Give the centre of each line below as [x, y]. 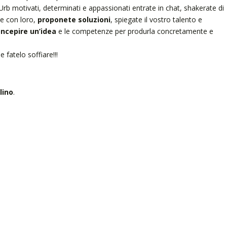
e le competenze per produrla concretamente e [135, 31]
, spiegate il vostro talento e [156, 19]
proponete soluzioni [74, 19]
